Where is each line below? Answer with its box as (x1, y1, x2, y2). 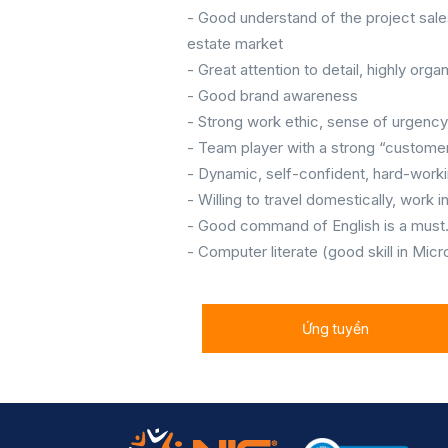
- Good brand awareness (187, 86, 358, 106)
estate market (187, 34, 283, 54)
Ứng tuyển (302, 320, 369, 338)
